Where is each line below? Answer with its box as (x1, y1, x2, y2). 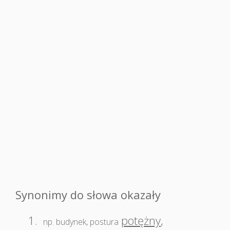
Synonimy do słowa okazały (15, 187, 161, 202)
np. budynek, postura (43, 216, 119, 227)
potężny (121, 213, 161, 228)
